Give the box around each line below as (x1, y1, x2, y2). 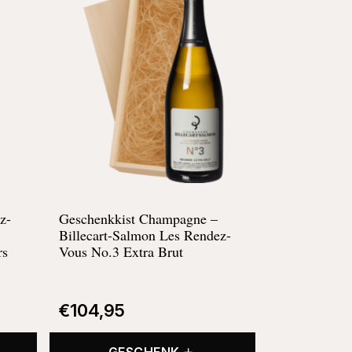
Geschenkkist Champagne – (58, 208, 218, 228)
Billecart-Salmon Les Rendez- (58, 225, 231, 244)
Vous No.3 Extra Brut (58, 241, 183, 261)
